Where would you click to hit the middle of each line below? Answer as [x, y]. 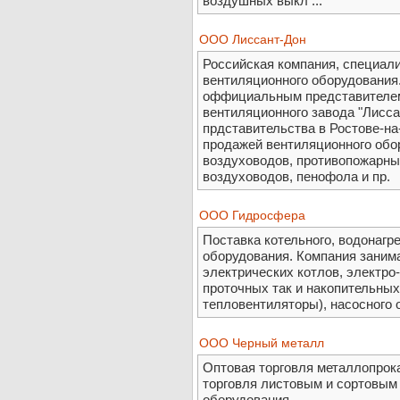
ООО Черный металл [262, 343]
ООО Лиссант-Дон [253, 40]
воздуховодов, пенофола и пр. [296, 177]
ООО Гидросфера [252, 216]
